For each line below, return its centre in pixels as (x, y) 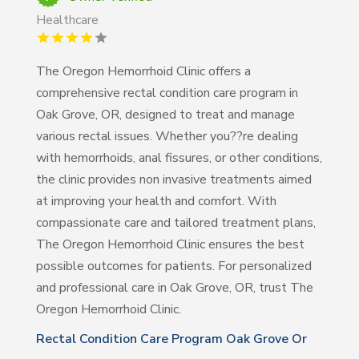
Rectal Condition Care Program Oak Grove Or (171, 339)
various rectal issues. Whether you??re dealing (167, 136)
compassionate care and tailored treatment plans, (175, 222)
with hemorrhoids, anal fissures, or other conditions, (179, 157)
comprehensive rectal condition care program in (167, 93)
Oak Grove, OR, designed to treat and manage (165, 114)
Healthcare (67, 20)
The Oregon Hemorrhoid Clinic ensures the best (170, 244)
